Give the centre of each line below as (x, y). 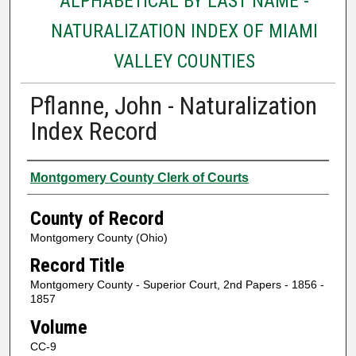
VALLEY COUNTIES (184, 61)
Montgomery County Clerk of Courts (139, 177)
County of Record (97, 218)
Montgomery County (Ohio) (99, 237)
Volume (58, 327)
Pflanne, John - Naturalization (173, 105)
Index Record (93, 131)
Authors (58, 175)
